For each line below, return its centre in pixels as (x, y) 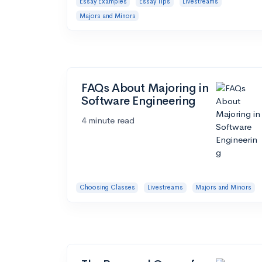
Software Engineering (139, 101)
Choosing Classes (107, 187)
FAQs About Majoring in (145, 88)
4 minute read (108, 120)
